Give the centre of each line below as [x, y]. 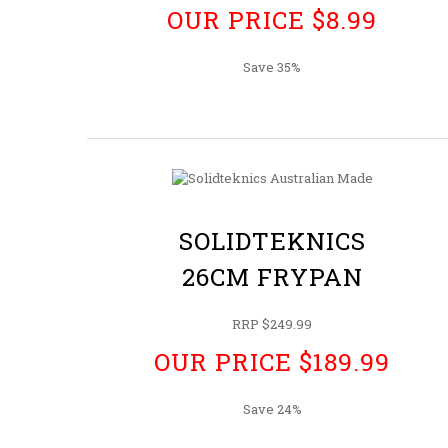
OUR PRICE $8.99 [272, 19]
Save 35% [272, 66]
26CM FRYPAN [272, 276]
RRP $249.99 [272, 323]
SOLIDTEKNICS [272, 240]
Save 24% [272, 408]
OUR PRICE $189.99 [272, 361]
